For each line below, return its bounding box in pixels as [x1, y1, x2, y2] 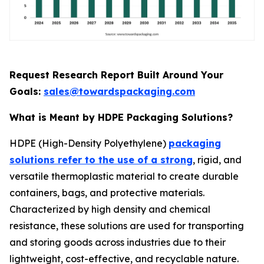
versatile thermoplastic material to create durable [9, 170, 239, 182]
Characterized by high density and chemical [9, 203, 210, 215]
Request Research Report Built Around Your [9, 69, 223, 81]
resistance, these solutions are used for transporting [9, 220, 244, 232]
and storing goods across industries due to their [9, 236, 226, 248]
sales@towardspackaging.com [44, 85, 195, 97]
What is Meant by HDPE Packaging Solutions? [9, 111, 233, 123]
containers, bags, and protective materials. [9, 187, 204, 199]
